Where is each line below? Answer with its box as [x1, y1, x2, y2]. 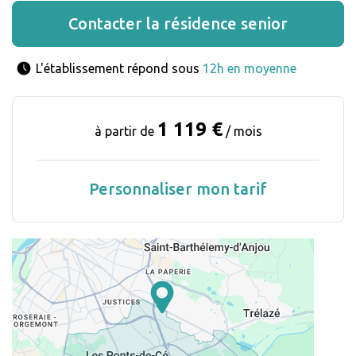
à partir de [94, 124, 157, 139]
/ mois [222, 124, 262, 139]
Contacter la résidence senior [68, 14, 288, 33]
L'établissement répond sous [36, 61, 203, 76]
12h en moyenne [203, 61, 296, 76]
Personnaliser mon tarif [89, 180, 267, 199]
